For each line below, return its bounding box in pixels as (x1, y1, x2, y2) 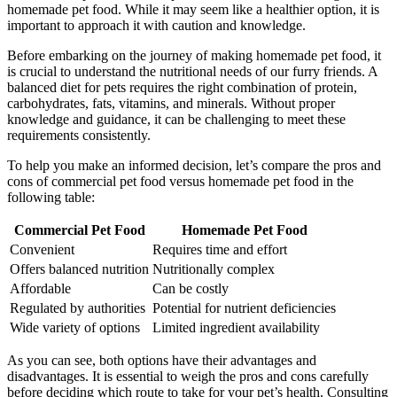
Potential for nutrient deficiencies (152, 300, 336, 315)
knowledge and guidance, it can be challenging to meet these (7, 112, 346, 127)
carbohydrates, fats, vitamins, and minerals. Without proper (7, 96, 335, 111)
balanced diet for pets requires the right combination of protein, (7, 80, 357, 95)
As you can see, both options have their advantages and (7, 353, 316, 368)
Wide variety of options (10, 320, 140, 335)
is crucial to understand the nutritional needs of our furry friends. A (7, 64, 378, 79)
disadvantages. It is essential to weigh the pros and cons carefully (7, 369, 369, 384)
